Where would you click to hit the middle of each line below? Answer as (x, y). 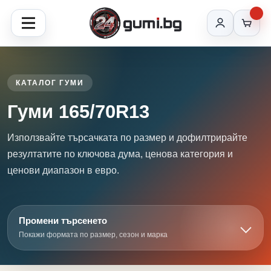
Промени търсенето (63, 220)
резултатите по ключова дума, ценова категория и (120, 154)
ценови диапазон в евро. (63, 170)
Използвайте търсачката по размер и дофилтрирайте (127, 138)
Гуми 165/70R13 (78, 112)
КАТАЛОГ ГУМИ (50, 83)
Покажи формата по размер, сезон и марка (93, 235)
